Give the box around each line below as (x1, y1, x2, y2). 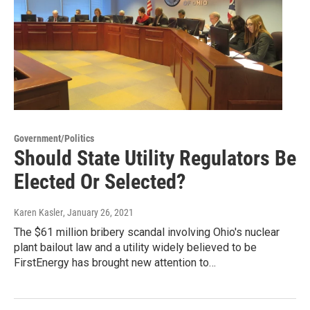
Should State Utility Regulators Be (14, 146, 296, 171)
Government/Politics (14, 133, 94, 145)
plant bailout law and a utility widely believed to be (14, 241, 257, 255)
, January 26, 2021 (63, 207, 134, 219)
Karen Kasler (14, 207, 63, 219)
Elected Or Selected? (14, 170, 185, 194)
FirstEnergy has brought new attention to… (14, 256, 216, 270)
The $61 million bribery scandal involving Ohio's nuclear (14, 226, 280, 239)
